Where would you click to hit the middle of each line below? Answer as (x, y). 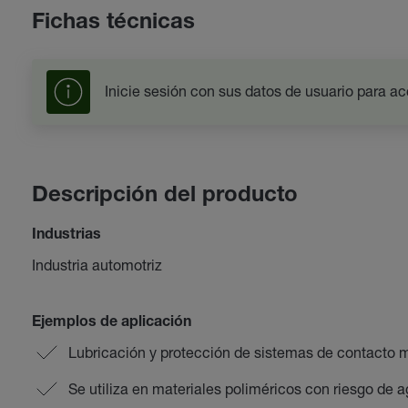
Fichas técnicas (113, 24)
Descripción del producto (164, 197)
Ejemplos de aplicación (111, 323)
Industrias (66, 236)
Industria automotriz (97, 265)
